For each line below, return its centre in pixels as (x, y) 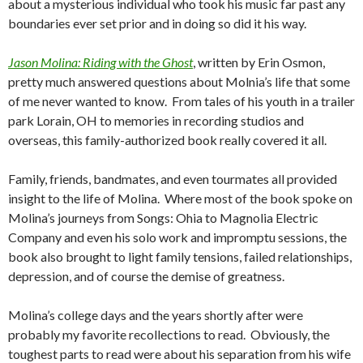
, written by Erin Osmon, (259, 62)
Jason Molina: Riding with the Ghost (100, 62)
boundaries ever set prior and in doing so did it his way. (157, 23)
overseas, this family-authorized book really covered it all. (167, 140)
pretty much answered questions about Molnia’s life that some (179, 82)
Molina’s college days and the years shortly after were (156, 315)
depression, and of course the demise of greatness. (146, 276)
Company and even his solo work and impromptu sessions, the (177, 237)
